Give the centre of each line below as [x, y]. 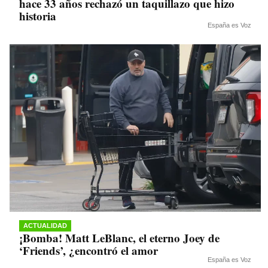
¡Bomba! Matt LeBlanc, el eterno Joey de [119, 238]
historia [38, 16]
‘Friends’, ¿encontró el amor [89, 251]
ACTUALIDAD [45, 226]
